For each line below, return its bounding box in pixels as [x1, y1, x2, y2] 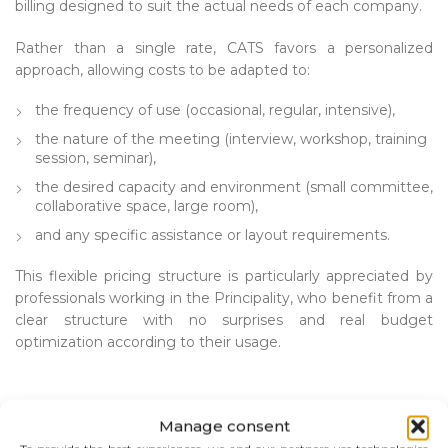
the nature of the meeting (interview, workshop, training [35, 130, 427, 149]
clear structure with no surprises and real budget [15, 311, 433, 330]
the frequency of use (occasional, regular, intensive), [35, 101, 395, 120]
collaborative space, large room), [35, 197, 258, 216]
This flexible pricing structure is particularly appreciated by [15, 267, 433, 286]
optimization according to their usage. [15, 333, 281, 352]
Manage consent [158, 416, 290, 436]
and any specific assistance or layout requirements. [35, 226, 390, 245]
